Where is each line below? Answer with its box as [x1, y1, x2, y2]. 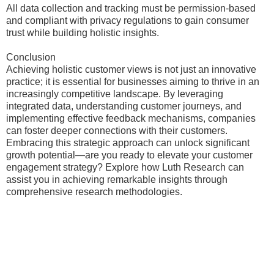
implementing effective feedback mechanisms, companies [6, 113, 256, 124]
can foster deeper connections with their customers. [6, 125, 228, 136]
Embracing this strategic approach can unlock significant [6, 138, 250, 148]
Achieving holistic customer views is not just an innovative [6, 64, 256, 75]
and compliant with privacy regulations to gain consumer [6, 15, 249, 26]
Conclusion [6, 52, 56, 62]
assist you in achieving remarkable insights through [6, 174, 228, 185]
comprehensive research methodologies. [6, 187, 182, 197]
